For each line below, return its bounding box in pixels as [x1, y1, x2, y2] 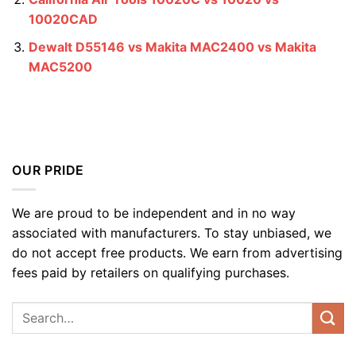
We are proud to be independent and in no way [12, 205, 296, 222]
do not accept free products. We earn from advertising [12, 245, 342, 261]
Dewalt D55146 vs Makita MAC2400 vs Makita [28, 38, 316, 55]
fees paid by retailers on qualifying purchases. [12, 265, 289, 281]
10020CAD [28, 11, 98, 28]
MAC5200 [28, 58, 92, 75]
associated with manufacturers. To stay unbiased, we [12, 225, 331, 242]
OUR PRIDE [12, 161, 85, 178]
